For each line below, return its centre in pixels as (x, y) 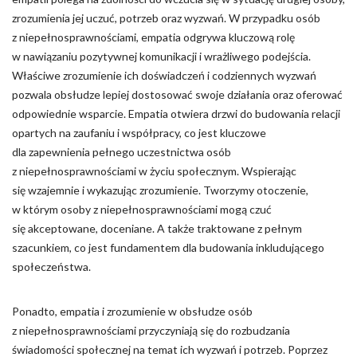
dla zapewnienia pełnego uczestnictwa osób (122, 152)
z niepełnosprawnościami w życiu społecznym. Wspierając (154, 171)
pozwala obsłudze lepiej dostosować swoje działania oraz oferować (177, 94)
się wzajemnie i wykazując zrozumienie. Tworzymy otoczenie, (160, 190)
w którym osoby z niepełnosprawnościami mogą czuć (142, 209)
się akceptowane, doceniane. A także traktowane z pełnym (157, 228)
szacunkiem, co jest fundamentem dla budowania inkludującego (168, 247)
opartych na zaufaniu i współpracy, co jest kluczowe (139, 133)
